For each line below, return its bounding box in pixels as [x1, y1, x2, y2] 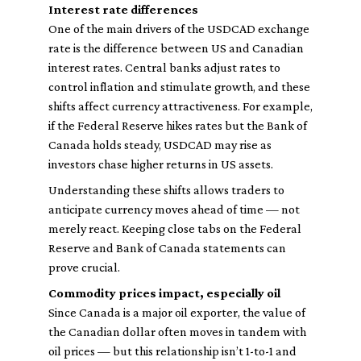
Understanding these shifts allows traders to [48, 183, 284, 197]
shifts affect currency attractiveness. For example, [48, 99, 313, 113]
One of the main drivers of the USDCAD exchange [48, 22, 309, 35]
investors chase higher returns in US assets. [48, 157, 273, 171]
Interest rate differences [48, 2, 198, 16]
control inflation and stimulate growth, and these [48, 80, 310, 93]
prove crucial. [48, 260, 120, 274]
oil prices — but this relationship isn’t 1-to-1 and [48, 344, 297, 358]
